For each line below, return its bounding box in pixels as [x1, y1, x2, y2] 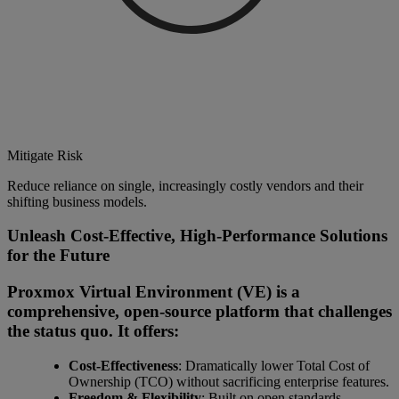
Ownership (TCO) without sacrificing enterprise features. [68, 373, 389, 389]
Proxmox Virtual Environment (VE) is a [7, 282, 300, 302]
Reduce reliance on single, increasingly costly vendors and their [7, 177, 363, 193]
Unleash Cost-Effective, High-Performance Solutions [7, 226, 387, 246]
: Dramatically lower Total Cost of [177, 357, 370, 373]
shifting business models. [7, 193, 147, 209]
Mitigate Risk [7, 147, 83, 163]
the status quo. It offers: [7, 322, 179, 341]
